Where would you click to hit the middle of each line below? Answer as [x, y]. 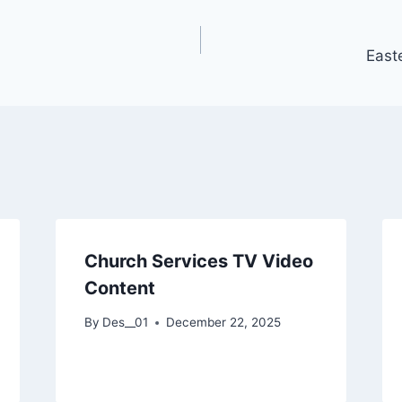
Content [119, 288]
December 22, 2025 [223, 323]
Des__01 [125, 323]
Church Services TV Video [198, 261]
